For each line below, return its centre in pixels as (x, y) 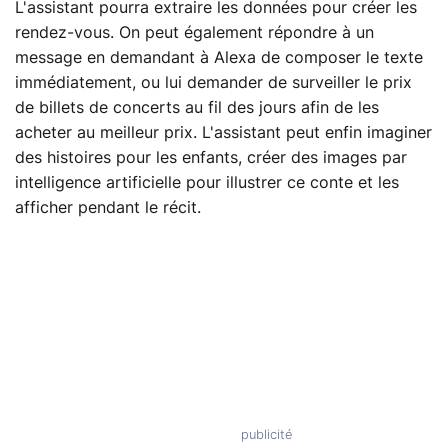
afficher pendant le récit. (108, 208)
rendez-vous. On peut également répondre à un (194, 33)
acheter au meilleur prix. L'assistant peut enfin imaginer (223, 133)
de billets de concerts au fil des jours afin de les (197, 108)
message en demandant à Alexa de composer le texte (219, 58)
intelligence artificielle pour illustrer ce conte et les (207, 183)
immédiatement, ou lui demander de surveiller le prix (213, 83)
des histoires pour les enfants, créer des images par (211, 158)
